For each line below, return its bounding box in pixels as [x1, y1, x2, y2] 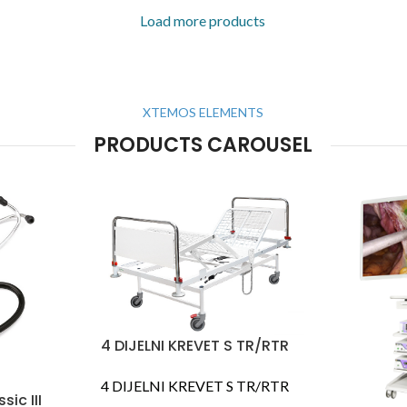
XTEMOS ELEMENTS [142, 104, 263, 121]
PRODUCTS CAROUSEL [93, 131, 313, 160]
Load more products [140, 12, 265, 30]
